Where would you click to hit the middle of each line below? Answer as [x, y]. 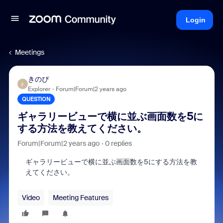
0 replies [118, 143]
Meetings [30, 52]
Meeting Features [80, 198]
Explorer [39, 89]
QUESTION [36, 99]
